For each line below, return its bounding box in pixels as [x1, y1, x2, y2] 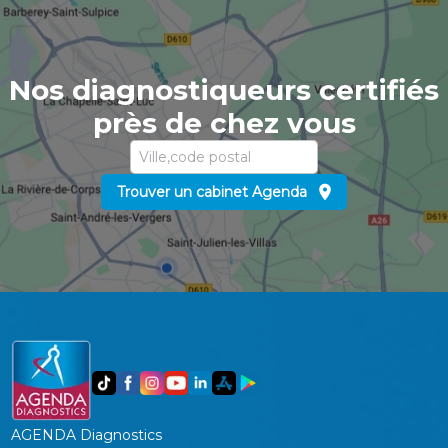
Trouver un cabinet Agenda [117, 183, 307, 202]
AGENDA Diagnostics [11, 426, 163, 445]
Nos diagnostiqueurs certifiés [9, 73, 439, 108]
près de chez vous [92, 106, 356, 141]
